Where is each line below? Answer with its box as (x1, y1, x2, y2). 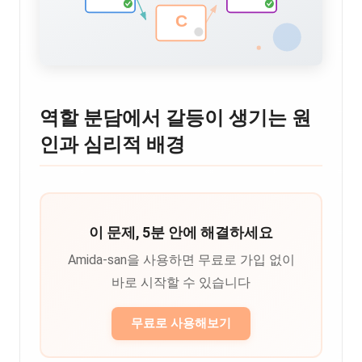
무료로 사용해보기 (131, 316, 231, 330)
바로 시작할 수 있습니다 (112, 275, 250, 290)
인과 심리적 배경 (40, 133, 185, 156)
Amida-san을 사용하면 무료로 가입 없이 (67, 252, 295, 267)
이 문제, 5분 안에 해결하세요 (89, 225, 273, 241)
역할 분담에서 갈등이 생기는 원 (40, 107, 311, 129)
